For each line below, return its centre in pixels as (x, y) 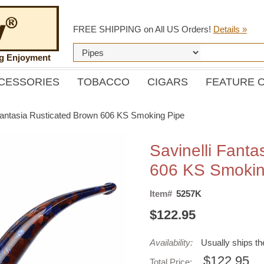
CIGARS (167, 82)
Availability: (171, 242)
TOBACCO (103, 82)
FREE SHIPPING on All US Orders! (143, 29)
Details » (230, 29)
